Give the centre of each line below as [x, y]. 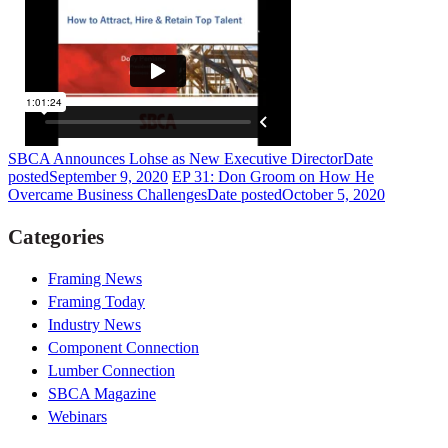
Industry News [94, 324]
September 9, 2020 [108, 177]
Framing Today [96, 301]
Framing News [95, 278]
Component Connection [123, 347]
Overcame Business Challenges [107, 195]
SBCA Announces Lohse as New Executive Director [175, 159]
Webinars [77, 416]
